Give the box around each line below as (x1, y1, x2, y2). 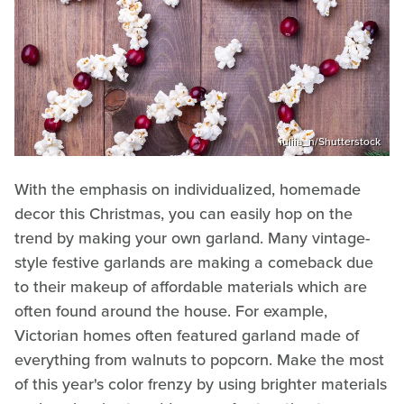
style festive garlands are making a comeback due (14, 250, 373, 274)
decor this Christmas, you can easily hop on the (14, 201, 353, 225)
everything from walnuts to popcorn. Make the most (14, 347, 384, 372)
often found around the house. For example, (14, 298, 327, 323)
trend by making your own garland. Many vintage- (14, 225, 370, 250)
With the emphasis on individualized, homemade (14, 177, 361, 201)
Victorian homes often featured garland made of (14, 323, 359, 347)
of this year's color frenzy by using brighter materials (14, 372, 387, 396)
